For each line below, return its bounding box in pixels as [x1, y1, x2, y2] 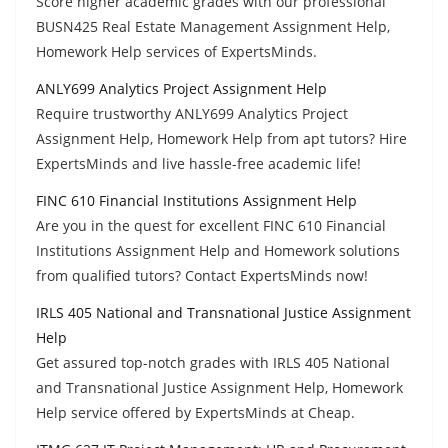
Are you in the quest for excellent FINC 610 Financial [36, 215, 386, 235]
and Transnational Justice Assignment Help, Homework [36, 377, 403, 397]
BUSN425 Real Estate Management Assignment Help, [36, 16, 390, 36]
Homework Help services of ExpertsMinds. [36, 41, 317, 61]
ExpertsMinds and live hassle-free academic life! [36, 153, 361, 173]
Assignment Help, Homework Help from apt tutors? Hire [36, 128, 407, 148]
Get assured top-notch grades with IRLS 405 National [36, 352, 390, 372]
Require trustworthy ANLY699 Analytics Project [36, 103, 348, 123]
